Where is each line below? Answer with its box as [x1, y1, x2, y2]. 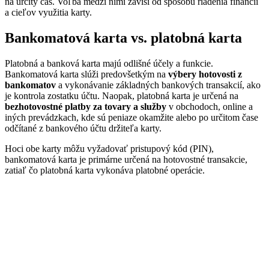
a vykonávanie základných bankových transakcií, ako [56, 79, 261, 90]
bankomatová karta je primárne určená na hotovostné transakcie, [5, 154, 247, 165]
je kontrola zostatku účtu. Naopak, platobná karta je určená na [5, 90, 238, 101]
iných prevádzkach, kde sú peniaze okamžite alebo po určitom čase [5, 112, 258, 122]
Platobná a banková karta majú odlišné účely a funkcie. [5, 58, 213, 68]
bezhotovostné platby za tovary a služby [5, 101, 166, 112]
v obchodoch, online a [166, 101, 253, 112]
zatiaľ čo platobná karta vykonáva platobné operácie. [5, 165, 205, 175]
